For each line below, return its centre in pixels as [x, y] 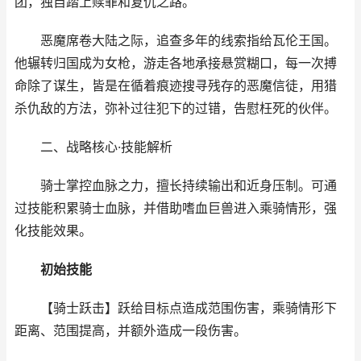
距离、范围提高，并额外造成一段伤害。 [131, 331]
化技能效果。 [53, 231]
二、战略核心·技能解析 [93, 147]
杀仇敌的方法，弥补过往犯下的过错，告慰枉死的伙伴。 [176, 108]
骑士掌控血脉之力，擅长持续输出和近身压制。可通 [176, 186]
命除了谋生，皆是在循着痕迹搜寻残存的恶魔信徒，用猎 [176, 86]
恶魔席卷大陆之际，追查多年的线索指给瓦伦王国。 [176, 41]
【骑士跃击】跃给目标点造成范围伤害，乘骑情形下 [176, 308]
